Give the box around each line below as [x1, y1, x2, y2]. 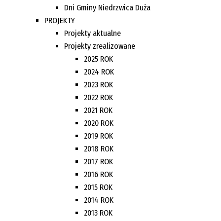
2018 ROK [84, 144, 113, 153]
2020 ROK [84, 118, 113, 128]
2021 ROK [84, 105, 112, 115]
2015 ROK [84, 182, 112, 192]
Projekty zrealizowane [64, 41, 135, 51]
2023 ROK [84, 79, 113, 89]
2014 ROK [84, 195, 113, 205]
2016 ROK [84, 169, 113, 179]
